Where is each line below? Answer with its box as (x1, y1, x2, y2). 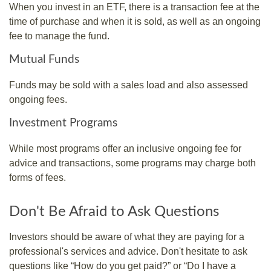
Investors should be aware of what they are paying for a (9, 231, 244, 242)
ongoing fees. (9, 94, 67, 105)
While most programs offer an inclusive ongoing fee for (9, 143, 241, 154)
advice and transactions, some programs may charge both (9, 157, 256, 168)
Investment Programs (9, 117, 117, 129)
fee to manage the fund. (9, 31, 109, 42)
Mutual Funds (9, 54, 79, 66)
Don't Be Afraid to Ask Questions (9, 204, 219, 219)
